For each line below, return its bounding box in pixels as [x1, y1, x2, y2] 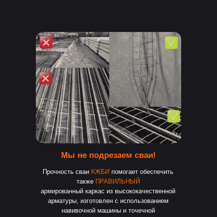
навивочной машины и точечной [61, 207, 155, 214]
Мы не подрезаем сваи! [61, 151, 156, 160]
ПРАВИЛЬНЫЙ [95, 178, 140, 185]
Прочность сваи [43, 168, 91, 175]
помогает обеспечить [109, 168, 173, 175]
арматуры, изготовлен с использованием [47, 197, 169, 204]
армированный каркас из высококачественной [41, 187, 175, 195]
